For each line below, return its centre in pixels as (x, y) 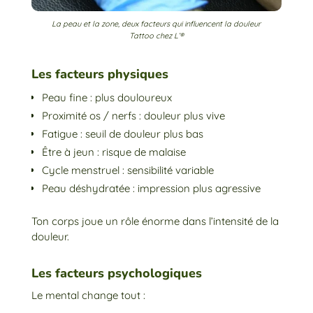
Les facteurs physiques (100, 74)
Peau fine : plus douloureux (107, 98)
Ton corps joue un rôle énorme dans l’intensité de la (155, 221)
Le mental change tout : (88, 296)
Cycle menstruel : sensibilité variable (128, 170)
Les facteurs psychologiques (116, 274)
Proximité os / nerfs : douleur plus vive (133, 116)
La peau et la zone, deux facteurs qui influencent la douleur (156, 24)
